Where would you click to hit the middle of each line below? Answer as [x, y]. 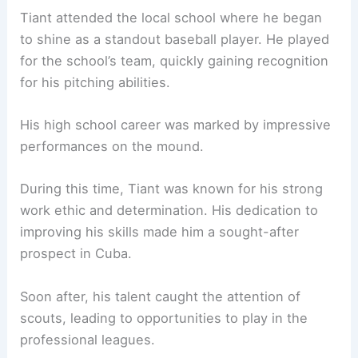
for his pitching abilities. [95, 82]
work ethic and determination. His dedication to [169, 211]
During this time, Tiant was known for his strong [172, 189]
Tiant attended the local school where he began [171, 17]
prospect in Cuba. [76, 254]
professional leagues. [88, 339]
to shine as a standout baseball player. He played [175, 39]
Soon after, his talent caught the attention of [161, 296]
